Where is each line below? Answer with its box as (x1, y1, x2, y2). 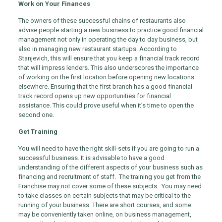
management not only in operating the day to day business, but (18, 36, 198, 44)
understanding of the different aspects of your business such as (18, 164, 203, 171)
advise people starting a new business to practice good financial (18, 26, 204, 34)
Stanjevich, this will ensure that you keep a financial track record (18, 55, 200, 62)
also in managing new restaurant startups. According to (18, 45, 177, 53)
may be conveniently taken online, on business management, (18, 211, 191, 219)
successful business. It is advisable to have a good (18, 154, 165, 162)
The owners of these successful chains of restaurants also (18, 17, 186, 25)
